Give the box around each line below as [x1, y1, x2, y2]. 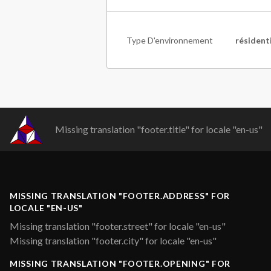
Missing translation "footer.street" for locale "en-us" [10, 220, 226, 232]
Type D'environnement [126, 35, 213, 45]
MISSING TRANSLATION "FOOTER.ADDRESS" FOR [10, 191, 230, 201]
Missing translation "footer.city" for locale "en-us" [10, 235, 217, 246]
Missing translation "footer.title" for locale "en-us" [55, 123, 263, 135]
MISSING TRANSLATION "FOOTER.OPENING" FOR [10, 258, 231, 269]
